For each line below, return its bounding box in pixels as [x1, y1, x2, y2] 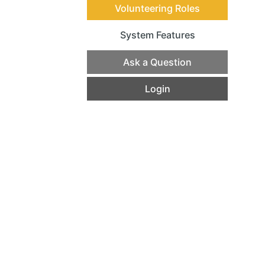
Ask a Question [123, 56, 192, 68]
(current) [156, 34, 197, 46]
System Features [119, 29, 195, 41]
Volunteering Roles [115, 2, 200, 15]
